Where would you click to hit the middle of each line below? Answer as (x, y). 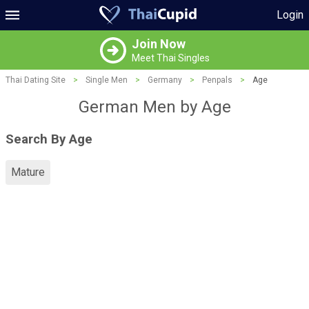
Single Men (107, 80)
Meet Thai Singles (170, 58)
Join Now (158, 44)
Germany (165, 80)
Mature (28, 172)
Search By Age (49, 139)
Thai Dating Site (36, 80)
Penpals (217, 80)
